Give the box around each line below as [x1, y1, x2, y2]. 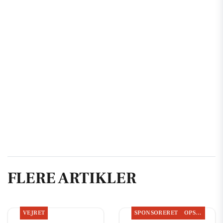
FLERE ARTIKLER [7, 167, 136, 189]
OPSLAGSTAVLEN [196, 209, 202, 217]
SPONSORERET [134, 209, 178, 217]
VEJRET [22, 209, 45, 217]
